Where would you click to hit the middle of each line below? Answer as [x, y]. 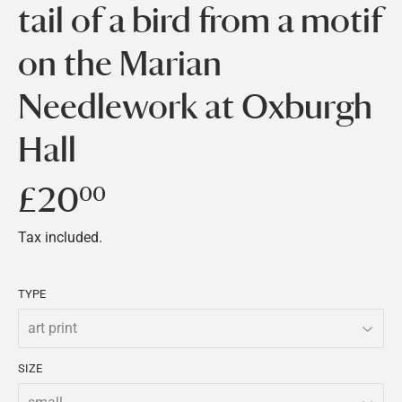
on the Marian [120, 63]
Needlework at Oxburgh [195, 106]
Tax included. [60, 237]
